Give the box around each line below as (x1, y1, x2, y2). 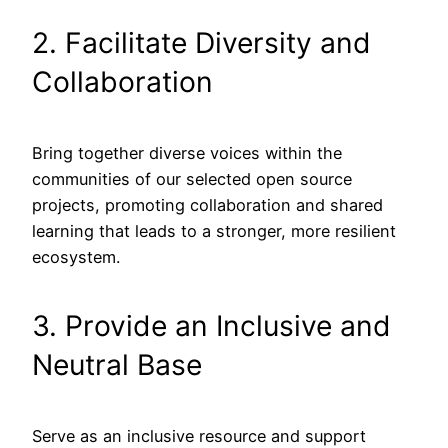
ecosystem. (32, 246, 120, 267)
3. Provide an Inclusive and (32, 309, 391, 344)
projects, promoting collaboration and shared (32, 194, 383, 215)
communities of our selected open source (32, 168, 352, 189)
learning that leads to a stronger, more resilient (32, 220, 396, 241)
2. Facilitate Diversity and (32, 26, 371, 61)
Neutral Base (32, 348, 202, 383)
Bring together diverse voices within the (32, 142, 342, 163)
